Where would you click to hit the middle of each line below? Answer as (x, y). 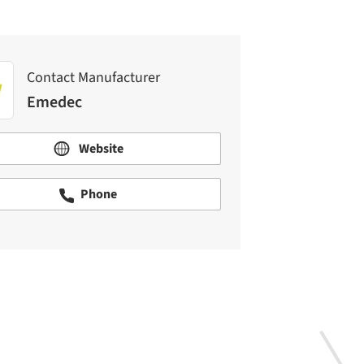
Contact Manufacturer (93, 77)
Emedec (54, 102)
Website (100, 149)
